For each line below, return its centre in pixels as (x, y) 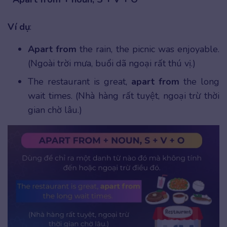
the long (201, 81)
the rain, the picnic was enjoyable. (148, 49)
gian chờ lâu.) (55, 110)
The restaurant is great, (80, 81)
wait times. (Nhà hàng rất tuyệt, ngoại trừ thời (124, 96)
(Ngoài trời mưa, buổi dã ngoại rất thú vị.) (112, 63)
